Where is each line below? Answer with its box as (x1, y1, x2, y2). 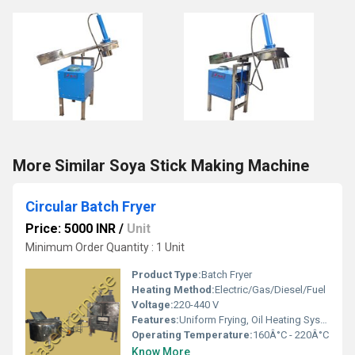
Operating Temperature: (132, 329, 253, 341)
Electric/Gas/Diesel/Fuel (215, 284, 326, 296)
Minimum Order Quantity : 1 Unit (25, 241, 185, 254)
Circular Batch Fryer (25, 198, 156, 215)
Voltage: (132, 299, 174, 311)
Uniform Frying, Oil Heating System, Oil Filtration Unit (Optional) (179, 314, 320, 326)
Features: (132, 314, 179, 326)
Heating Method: (132, 284, 215, 296)
